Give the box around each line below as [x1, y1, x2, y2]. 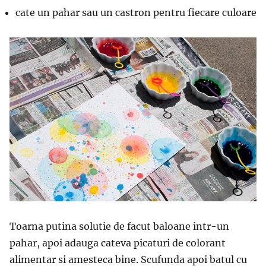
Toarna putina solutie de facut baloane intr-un [9, 220, 229, 233]
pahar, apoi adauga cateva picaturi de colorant [9, 237, 226, 249]
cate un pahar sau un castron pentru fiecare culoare [15, 6, 256, 18]
